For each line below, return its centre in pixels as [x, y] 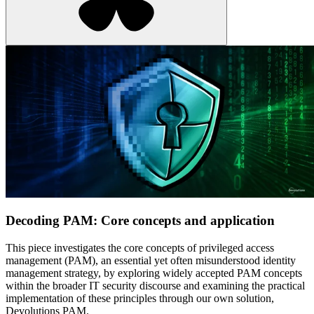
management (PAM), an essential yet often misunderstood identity [151, 260]
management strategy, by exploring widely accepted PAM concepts [154, 273]
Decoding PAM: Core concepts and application [140, 221]
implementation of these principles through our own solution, [140, 298]
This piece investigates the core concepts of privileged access [140, 247]
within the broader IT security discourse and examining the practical [155, 285]
